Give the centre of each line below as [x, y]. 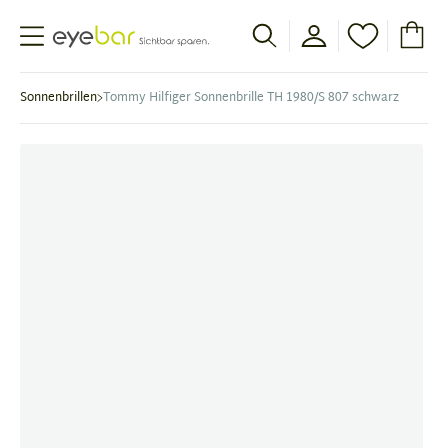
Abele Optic [87, 32]
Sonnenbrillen [58, 98]
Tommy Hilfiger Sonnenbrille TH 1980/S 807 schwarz [251, 98]
